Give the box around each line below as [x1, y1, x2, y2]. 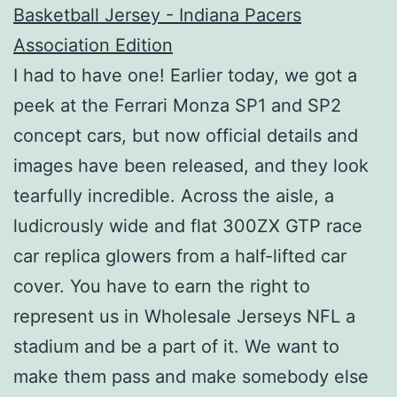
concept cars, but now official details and [13, 124, 358, 146]
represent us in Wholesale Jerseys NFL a [13, 305, 355, 327]
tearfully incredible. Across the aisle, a [13, 184, 334, 206]
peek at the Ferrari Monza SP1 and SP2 [13, 94, 341, 116]
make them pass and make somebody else [13, 365, 369, 387]
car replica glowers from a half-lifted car [13, 245, 346, 267]
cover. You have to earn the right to [13, 275, 310, 297]
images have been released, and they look [13, 154, 369, 176]
